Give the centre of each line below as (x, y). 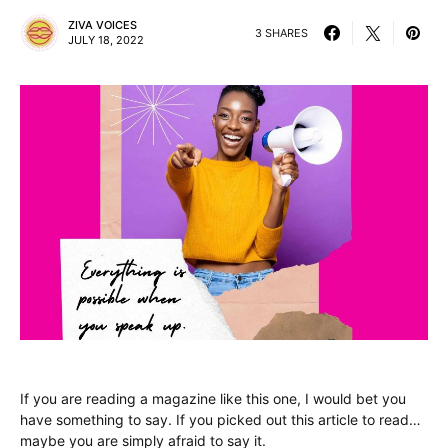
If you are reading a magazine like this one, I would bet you (213, 398)
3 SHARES (281, 32)
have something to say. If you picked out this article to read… (220, 419)
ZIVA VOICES (102, 25)
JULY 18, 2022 (106, 40)
